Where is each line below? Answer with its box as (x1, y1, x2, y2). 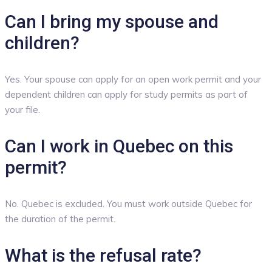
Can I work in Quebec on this (5, 135, 233, 157)
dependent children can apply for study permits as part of (5, 89, 248, 101)
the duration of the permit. (5, 213, 115, 225)
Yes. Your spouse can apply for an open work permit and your (5, 73, 261, 86)
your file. (5, 104, 40, 116)
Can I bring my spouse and (5, 11, 219, 33)
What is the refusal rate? (5, 245, 202, 267)
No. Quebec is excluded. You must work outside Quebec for (5, 198, 252, 210)
